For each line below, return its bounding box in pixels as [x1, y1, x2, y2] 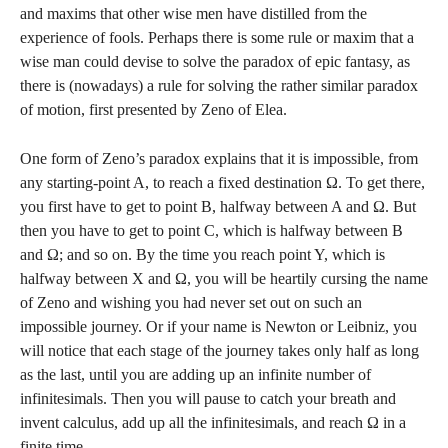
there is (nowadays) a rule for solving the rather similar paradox [20, 77, 418, 94]
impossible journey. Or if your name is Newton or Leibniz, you [20, 318, 417, 335]
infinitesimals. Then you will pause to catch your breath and [20, 390, 396, 407]
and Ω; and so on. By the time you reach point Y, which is [20, 246, 385, 263]
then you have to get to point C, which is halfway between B [20, 222, 403, 239]
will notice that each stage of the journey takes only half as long [20, 342, 419, 359]
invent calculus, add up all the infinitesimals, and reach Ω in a [20, 414, 406, 431]
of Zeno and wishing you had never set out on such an [20, 294, 362, 311]
